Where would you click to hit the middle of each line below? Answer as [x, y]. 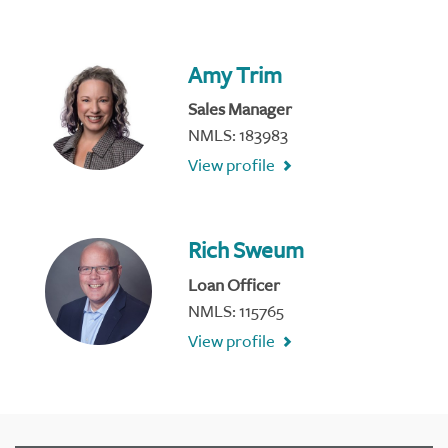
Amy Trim [235, 75]
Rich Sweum [246, 251]
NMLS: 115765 [236, 311]
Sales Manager [240, 109]
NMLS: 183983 [238, 135]
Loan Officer [234, 285]
